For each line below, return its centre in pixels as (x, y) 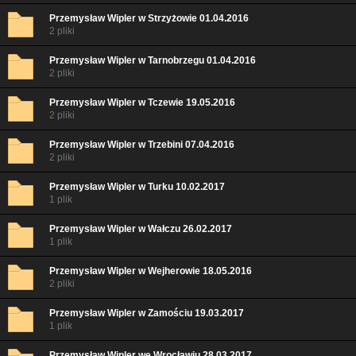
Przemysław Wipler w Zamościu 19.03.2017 (147, 313)
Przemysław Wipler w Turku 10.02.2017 (137, 187)
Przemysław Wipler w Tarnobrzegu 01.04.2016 (153, 60)
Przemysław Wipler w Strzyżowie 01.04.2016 (149, 18)
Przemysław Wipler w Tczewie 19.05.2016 (142, 103)
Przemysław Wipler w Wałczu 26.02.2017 (141, 229)
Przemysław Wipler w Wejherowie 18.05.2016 (151, 271)
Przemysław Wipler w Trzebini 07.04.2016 (142, 145)
